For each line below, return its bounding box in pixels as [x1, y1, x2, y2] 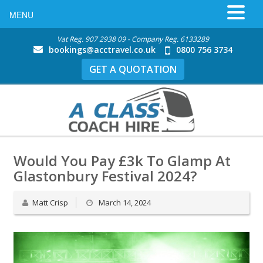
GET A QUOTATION [89, 63, 177, 76]
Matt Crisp [32, 197, 68, 208]
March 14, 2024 [97, 197, 151, 208]
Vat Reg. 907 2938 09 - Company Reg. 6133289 [57, 34, 209, 44]
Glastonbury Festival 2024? [14, 166, 197, 186]
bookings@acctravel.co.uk [49, 44, 156, 55]
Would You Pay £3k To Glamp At [14, 150, 231, 170]
